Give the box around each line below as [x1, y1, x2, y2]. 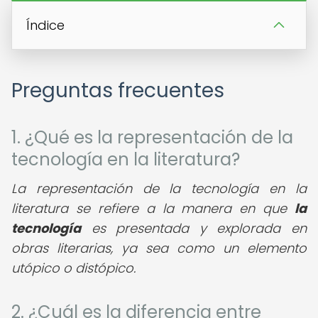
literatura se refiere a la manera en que [11, 199, 295, 217]
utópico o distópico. [11, 259, 136, 277]
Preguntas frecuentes [11, 77, 224, 104]
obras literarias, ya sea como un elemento [11, 239, 307, 257]
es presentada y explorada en [81, 219, 307, 237]
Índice [26, 16, 65, 34]
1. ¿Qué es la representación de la [11, 126, 293, 149]
